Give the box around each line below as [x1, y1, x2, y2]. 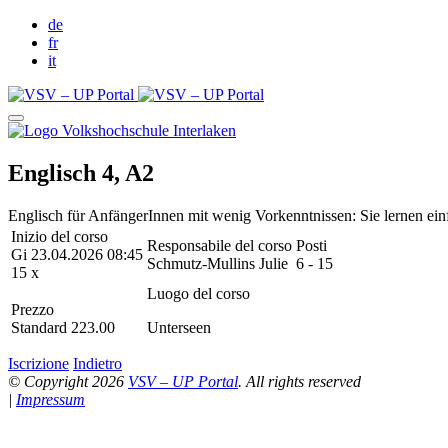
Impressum [16, 390, 85, 408]
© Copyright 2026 [8, 372, 128, 390]
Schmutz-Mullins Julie [147, 254, 288, 272]
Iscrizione [8, 354, 69, 372]
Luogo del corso [147, 284, 250, 302]
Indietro [73, 354, 122, 372]
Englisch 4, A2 [8, 159, 154, 186]
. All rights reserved [238, 372, 361, 390]
